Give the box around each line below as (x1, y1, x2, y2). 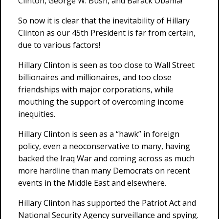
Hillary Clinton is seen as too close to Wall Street (18, 60, 195, 70)
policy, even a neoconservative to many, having (18, 141, 190, 152)
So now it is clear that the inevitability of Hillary (18, 15, 190, 26)
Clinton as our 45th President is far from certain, (18, 27, 196, 38)
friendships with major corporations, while (18, 84, 174, 95)
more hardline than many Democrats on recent (18, 165, 190, 176)
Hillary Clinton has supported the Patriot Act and (18, 197, 196, 208)
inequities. (18, 109, 55, 119)
